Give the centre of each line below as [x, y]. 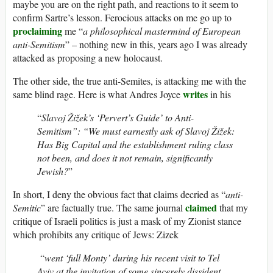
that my [232, 208]
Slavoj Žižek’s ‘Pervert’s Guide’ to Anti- [118, 118]
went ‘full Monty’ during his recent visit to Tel [132, 258]
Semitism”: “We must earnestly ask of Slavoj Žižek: [136, 131]
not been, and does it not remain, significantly [125, 158]
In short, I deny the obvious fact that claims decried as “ [119, 194]
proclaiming [37, 31]
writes [195, 94]
